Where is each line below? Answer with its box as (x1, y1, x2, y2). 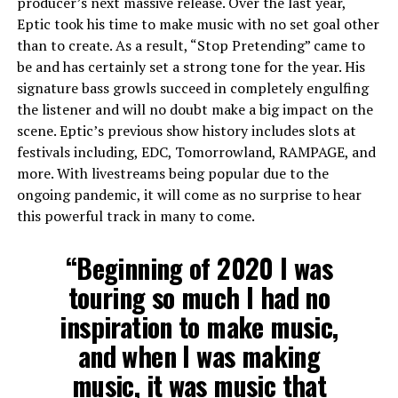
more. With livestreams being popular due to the (16, 163, 329, 183)
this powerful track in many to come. (16, 205, 255, 226)
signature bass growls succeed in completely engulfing (16, 77, 369, 98)
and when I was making (77, 335, 321, 376)
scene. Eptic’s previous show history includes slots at (16, 120, 356, 140)
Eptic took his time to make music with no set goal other (16, 13, 379, 34)
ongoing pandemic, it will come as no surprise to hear (16, 184, 362, 204)
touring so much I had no (68, 276, 330, 317)
